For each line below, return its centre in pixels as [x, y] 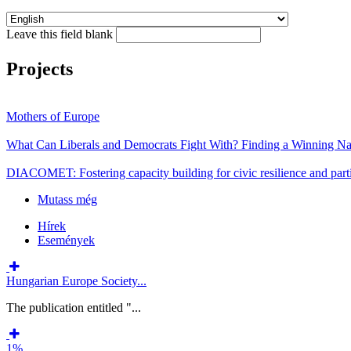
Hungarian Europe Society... [76, 280]
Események [66, 240]
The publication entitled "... [74, 307]
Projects [40, 69]
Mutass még [67, 199]
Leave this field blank [61, 34]
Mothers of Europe [53, 116]
